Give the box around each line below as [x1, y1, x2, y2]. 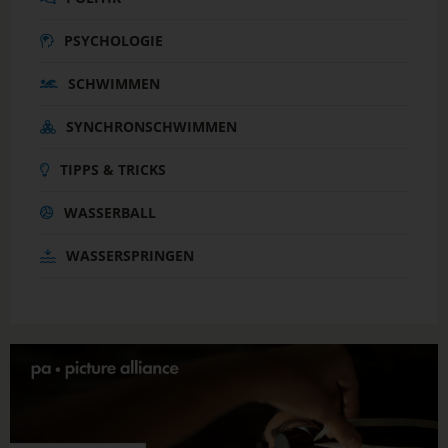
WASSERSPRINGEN [66, 245, 194, 265]
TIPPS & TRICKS [60, 159, 166, 179]
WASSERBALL [64, 202, 156, 222]
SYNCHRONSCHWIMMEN [66, 116, 237, 136]
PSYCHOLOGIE [64, 30, 163, 50]
